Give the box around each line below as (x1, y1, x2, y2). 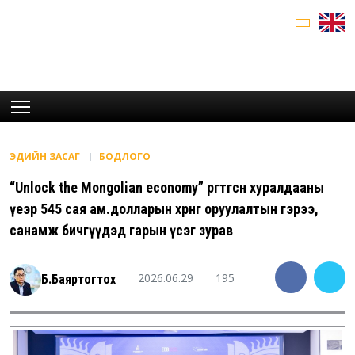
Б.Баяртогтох (41, 272, 116, 288)
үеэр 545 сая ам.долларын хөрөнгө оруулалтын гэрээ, (10, 200, 319, 218)
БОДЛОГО (99, 150, 151, 164)
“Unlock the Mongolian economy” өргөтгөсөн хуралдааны (10, 179, 324, 197)
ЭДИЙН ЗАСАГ (10, 150, 82, 164)
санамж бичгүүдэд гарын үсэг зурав (10, 222, 233, 239)
